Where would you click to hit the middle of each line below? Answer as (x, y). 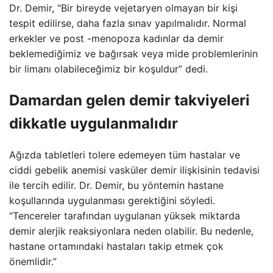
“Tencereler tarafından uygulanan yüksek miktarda (125, 215)
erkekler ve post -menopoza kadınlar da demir (116, 38)
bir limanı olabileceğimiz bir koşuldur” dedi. (108, 69)
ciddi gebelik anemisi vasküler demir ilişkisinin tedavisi (134, 170)
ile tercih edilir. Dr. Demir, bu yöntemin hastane (116, 185)
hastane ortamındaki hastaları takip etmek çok (116, 246)
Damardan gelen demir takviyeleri (129, 100)
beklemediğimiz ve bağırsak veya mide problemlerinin (133, 53)
